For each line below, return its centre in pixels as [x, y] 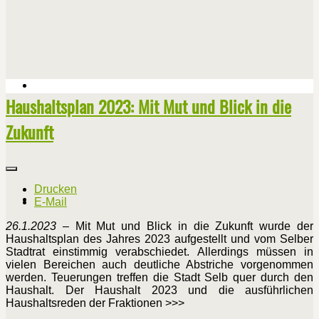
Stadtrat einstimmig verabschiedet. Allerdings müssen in [159, 252]
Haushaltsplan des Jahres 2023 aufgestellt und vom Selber [159, 239]
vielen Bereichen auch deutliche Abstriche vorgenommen [159, 265]
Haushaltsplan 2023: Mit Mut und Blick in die [148, 106]
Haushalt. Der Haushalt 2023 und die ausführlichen [159, 291]
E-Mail [51, 202]
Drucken [56, 189]
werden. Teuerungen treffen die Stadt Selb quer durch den [159, 278]
